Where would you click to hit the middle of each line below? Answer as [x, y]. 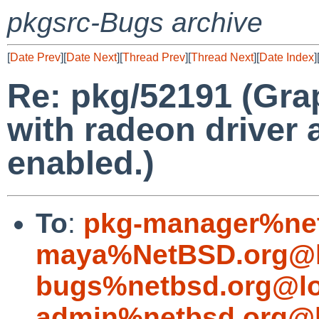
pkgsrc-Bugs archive [135, 22]
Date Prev [35, 57]
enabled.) [81, 163]
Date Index [287, 57]
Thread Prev [154, 57]
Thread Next [222, 57]
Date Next [91, 57]
